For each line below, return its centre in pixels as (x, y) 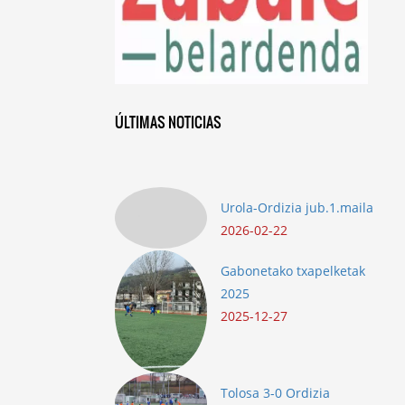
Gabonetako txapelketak (293, 270)
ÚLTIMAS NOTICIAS (168, 122)
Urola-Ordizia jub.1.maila (297, 207)
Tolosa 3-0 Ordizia (275, 393)
